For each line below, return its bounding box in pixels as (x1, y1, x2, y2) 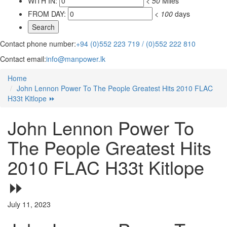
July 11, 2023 (8, 199, 51, 210)
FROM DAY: (28, 9, 66, 19)
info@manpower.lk (46, 54, 105, 64)
